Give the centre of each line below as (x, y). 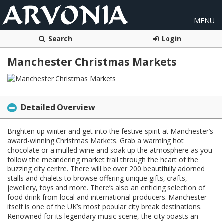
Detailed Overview (58, 107)
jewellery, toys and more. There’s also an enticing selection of (106, 187)
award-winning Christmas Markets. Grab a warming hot (96, 140)
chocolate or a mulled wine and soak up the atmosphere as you (110, 150)
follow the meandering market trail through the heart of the (103, 159)
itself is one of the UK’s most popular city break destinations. (105, 206)
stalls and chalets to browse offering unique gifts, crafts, (97, 178)
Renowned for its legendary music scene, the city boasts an (103, 216)
